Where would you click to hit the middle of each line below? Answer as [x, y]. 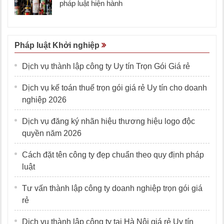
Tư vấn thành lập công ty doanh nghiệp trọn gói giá [112, 188]
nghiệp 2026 [44, 100]
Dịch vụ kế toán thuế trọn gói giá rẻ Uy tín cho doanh [114, 88]
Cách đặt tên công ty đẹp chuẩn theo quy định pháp [113, 155]
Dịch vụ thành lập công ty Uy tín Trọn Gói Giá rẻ [106, 66]
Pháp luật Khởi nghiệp [58, 45]
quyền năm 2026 [52, 133]
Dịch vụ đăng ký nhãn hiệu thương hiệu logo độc [108, 121]
